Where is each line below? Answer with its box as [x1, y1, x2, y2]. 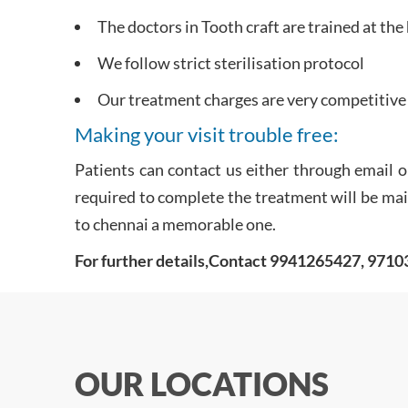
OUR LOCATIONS [75, 364, 329, 403]
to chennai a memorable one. [75, 214, 276, 234]
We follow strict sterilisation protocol [97, 53, 364, 73]
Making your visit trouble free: [75, 122, 339, 147]
